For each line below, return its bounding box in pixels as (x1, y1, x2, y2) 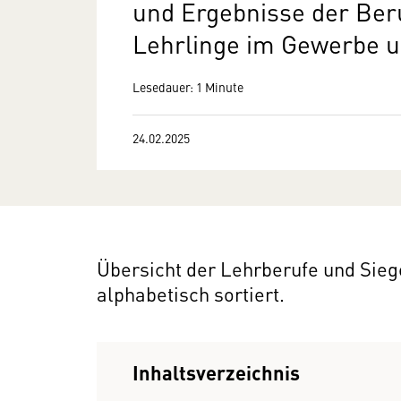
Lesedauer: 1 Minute (132, 78, 243, 96)
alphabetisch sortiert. (97, 279, 285, 307)
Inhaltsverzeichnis (132, 358, 300, 386)
